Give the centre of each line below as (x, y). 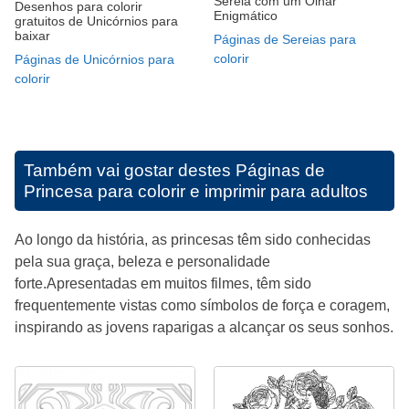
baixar (32, 36)
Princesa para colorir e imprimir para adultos (196, 192)
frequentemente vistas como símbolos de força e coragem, (202, 306)
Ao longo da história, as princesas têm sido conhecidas (193, 240)
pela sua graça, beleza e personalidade (142, 262)
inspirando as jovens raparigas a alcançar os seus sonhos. (204, 328)
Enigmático (246, 15)
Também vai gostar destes (130, 171)
